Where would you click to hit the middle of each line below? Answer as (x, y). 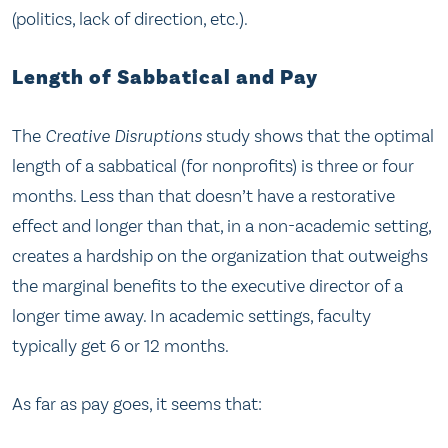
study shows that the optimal (318, 136)
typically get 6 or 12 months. (120, 346)
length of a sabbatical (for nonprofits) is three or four (213, 166)
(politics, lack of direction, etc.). (130, 19)
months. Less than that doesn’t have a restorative (203, 196)
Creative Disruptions (123, 136)
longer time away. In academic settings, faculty (191, 316)
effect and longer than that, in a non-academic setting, (221, 226)
